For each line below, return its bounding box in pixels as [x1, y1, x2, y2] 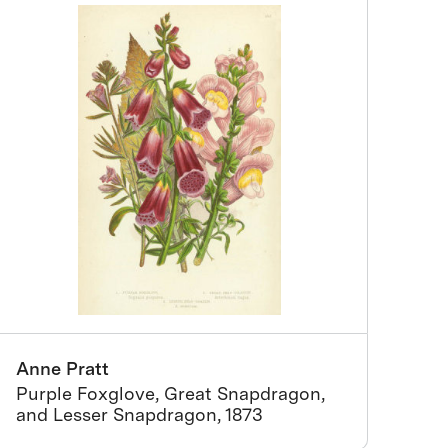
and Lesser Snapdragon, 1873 [16, 404, 264, 425]
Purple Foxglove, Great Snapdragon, [16, 383, 326, 404]
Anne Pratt [16, 358, 110, 379]
